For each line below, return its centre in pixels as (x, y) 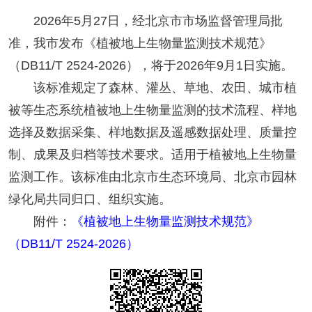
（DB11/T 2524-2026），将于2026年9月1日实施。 (151, 66)
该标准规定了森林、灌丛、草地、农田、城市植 (153, 88)
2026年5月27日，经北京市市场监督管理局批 (146, 21)
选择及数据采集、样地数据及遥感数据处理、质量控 (153, 133)
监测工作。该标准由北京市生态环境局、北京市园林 (153, 177)
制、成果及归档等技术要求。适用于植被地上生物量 (153, 155)
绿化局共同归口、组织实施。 (90, 200)
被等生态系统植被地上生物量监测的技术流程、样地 (153, 110)
